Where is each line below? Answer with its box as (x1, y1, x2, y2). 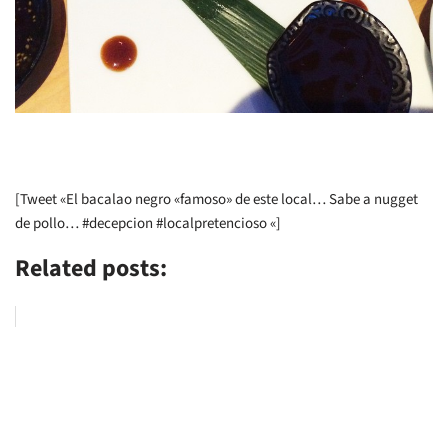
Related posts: (15, 251, 167, 286)
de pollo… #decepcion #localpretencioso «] (15, 213, 281, 234)
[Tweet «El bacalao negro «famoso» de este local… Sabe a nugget (15, 189, 418, 210)
